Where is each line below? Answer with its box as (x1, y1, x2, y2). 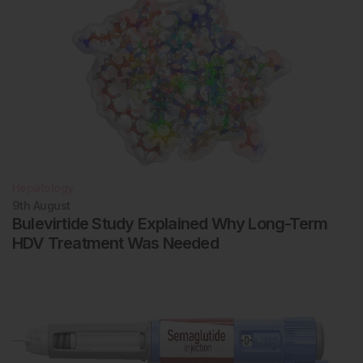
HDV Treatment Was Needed (12, 233, 219, 254)
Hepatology (12, 181, 74, 195)
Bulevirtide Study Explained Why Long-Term (12, 214, 328, 234)
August (32, 199, 70, 213)
